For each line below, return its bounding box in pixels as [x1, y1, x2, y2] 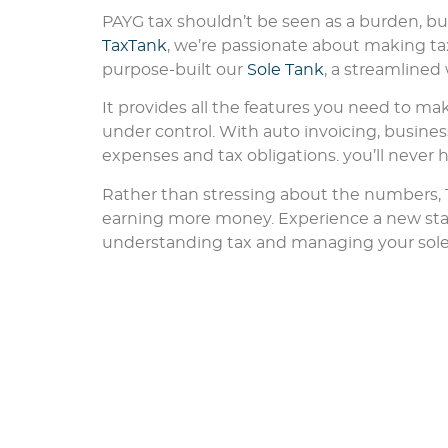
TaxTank [102, 37, 167, 54]
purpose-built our [102, 61, 247, 78]
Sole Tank [247, 61, 324, 78]
